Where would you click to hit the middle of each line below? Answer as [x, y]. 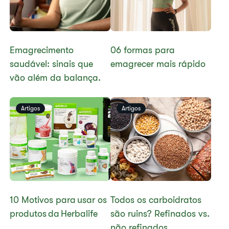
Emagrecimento [42, 50]
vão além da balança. [55, 78]
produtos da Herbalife [54, 214]
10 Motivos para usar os [59, 200]
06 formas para [143, 50]
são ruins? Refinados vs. [160, 214]
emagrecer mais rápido [158, 64]
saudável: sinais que [52, 64]
